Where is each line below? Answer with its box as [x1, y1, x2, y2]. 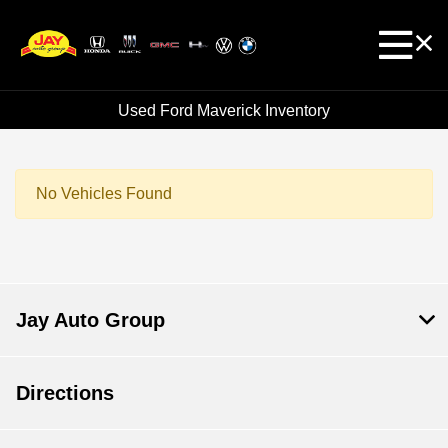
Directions [16, 382, 114, 405]
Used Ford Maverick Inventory [118, 101, 330, 119]
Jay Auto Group [16, 309, 165, 332]
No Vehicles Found [36, 185, 172, 203]
